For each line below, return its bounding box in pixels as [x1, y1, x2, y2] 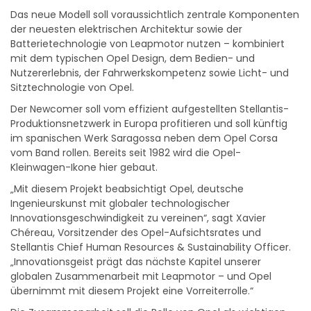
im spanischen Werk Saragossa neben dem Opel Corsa [10, 131, 278, 146]
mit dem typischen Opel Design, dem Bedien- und [10, 51, 255, 66]
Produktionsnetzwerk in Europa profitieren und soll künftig [10, 117, 287, 131]
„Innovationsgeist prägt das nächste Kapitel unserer [10, 255, 261, 269]
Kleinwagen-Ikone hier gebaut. [10, 160, 158, 175]
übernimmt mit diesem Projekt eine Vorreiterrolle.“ [10, 284, 253, 299]
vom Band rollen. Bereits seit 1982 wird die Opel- [10, 146, 241, 160]
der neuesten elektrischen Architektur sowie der [10, 22, 242, 37]
